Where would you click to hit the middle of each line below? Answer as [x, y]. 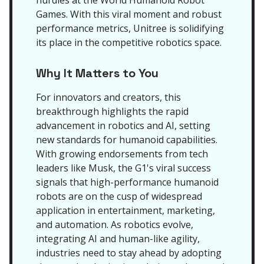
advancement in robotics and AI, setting [123, 126]
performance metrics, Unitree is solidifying [130, 28]
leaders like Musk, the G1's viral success [123, 168]
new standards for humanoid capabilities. [127, 140]
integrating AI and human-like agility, [118, 239]
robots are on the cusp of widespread [119, 196]
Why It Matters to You [97, 73]
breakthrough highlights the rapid [112, 111]
